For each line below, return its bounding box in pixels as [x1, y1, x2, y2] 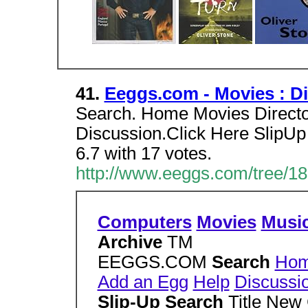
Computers [97, 212, 192, 232]
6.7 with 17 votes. [75, 144, 212, 163]
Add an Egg [97, 272, 188, 291]
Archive [97, 232, 167, 252]
